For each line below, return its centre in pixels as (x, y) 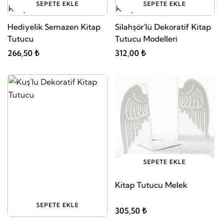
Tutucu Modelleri (146, 38)
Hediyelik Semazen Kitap (54, 27)
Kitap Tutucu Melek (151, 185)
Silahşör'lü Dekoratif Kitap (163, 27)
